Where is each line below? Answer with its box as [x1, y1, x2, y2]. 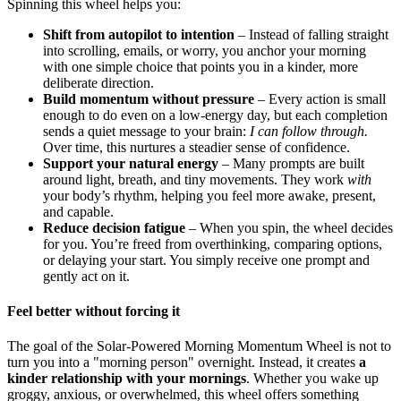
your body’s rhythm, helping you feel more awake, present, [43, 187, 376, 203]
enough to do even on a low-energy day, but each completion [43, 107, 388, 123]
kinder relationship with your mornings [7, 371, 246, 387]
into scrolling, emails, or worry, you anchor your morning [43, 42, 366, 58]
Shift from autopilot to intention [43, 26, 235, 42]
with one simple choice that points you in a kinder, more [43, 58, 358, 74]
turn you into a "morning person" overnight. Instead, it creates [7, 354, 359, 371]
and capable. [43, 203, 114, 219]
